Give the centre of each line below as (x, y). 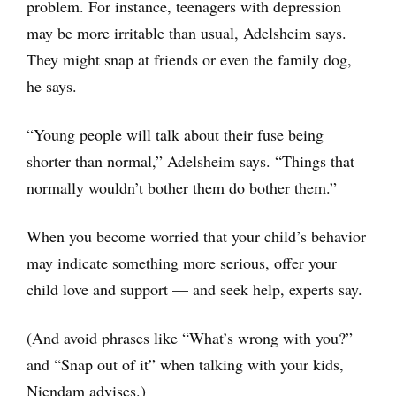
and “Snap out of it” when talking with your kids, (185, 364)
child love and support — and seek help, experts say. (194, 289)
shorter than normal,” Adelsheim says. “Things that (190, 160)
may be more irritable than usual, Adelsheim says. (187, 32)
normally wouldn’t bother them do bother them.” (182, 187)
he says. (52, 85)
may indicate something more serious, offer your (182, 262)
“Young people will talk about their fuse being (175, 134)
